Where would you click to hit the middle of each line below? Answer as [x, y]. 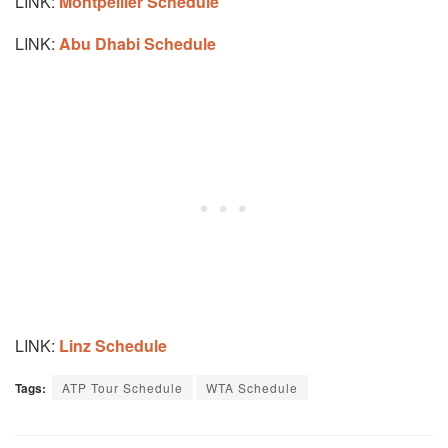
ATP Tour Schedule [122, 388]
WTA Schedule [252, 388]
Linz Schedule [115, 346]
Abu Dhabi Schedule [135, 44]
